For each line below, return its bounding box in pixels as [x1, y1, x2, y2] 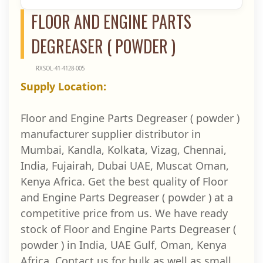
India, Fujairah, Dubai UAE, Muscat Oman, [21, 159, 229, 173]
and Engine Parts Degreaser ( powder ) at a [21, 190, 233, 204]
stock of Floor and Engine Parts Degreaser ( [21, 222, 236, 236]
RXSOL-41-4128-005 [35, 65, 85, 72]
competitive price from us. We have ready [21, 206, 228, 220]
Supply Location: [21, 79, 106, 93]
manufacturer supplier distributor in [21, 127, 201, 141]
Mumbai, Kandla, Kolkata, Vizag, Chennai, [21, 143, 227, 157]
